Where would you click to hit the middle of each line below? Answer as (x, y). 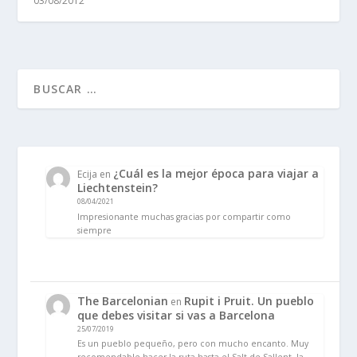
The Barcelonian (123, 300)
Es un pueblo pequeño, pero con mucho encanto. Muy (193, 344)
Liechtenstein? (118, 187)
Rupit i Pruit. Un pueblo (249, 300)
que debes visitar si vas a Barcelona (177, 315)
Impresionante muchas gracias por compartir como (184, 216)
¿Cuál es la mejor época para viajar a (216, 173)
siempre (95, 230)
